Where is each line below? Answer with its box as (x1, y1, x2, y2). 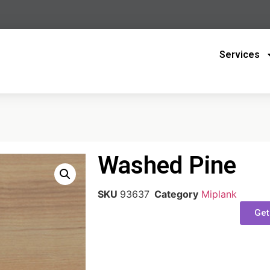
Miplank (201, 187, 237, 200)
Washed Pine (97, 151, 236, 180)
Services (219, 49, 260, 60)
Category (154, 187, 198, 200)
